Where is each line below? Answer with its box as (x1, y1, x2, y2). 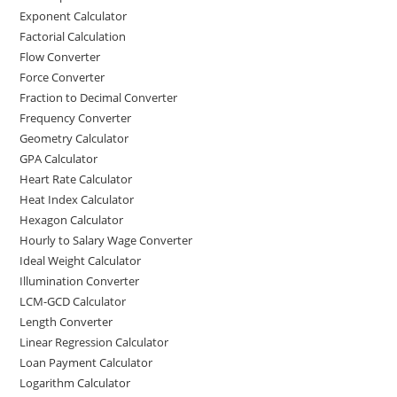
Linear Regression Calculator (19, 333, 169, 350)
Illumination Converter (19, 272, 140, 289)
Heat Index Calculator (19, 191, 135, 207)
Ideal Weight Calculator (19, 252, 142, 269)
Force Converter (19, 68, 105, 85)
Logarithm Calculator (19, 374, 131, 391)
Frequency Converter (19, 109, 132, 126)
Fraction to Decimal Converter (19, 89, 178, 105)
